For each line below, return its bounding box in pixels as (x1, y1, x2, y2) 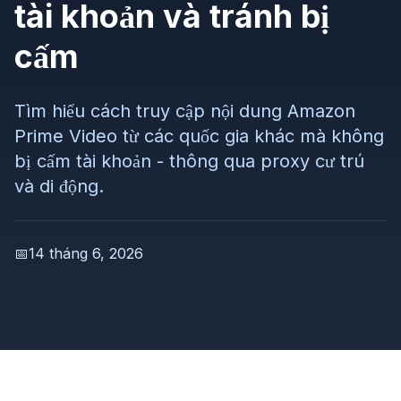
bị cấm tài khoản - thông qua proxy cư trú (14, 150, 364, 172)
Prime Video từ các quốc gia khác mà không (14, 125, 384, 147)
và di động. (14, 175, 104, 197)
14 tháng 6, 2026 (29, 244, 143, 262)
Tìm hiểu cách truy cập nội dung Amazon (14, 100, 355, 122)
